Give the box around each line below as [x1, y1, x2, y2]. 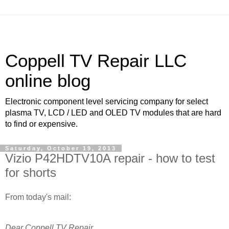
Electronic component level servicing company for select [5, 97, 208, 106]
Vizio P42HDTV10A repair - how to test [5, 151, 215, 165]
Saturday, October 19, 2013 [5, 145, 117, 151]
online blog [5, 71, 90, 90]
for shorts [5, 166, 56, 179]
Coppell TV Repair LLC [5, 51, 187, 71]
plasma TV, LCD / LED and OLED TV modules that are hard [5, 108, 221, 117]
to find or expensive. [5, 120, 78, 128]
